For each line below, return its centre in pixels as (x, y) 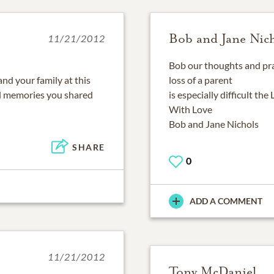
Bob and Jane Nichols (214, 124)
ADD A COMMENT (226, 201)
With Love (191, 109)
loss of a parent (201, 80)
